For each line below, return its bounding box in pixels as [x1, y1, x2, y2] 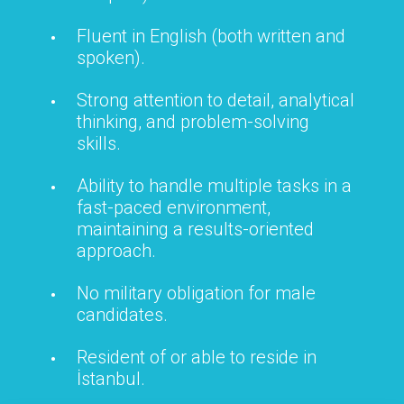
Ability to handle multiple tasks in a [77, 174, 352, 197]
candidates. [77, 303, 168, 326]
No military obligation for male [77, 281, 316, 304]
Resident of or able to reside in [77, 345, 317, 368]
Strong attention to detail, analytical [77, 88, 354, 111]
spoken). [77, 46, 145, 69]
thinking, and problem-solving [77, 110, 309, 133]
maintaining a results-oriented [77, 217, 314, 240]
